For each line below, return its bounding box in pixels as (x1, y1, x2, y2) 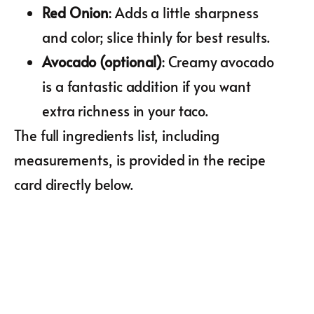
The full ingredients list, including (14, 125, 220, 145)
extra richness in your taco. (42, 100, 209, 121)
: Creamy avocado (162, 51, 274, 71)
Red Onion (42, 2, 109, 22)
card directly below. (14, 174, 133, 194)
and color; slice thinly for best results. (42, 27, 270, 47)
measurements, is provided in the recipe (14, 149, 266, 170)
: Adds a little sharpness (109, 2, 259, 22)
